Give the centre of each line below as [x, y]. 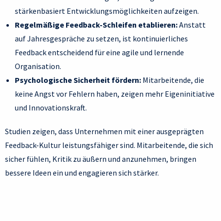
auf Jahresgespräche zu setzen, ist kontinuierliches [101, 39]
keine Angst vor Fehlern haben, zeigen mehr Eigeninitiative [115, 94]
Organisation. [38, 66]
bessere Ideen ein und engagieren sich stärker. [83, 173]
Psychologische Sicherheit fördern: [78, 80]
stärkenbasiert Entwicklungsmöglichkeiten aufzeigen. [107, 11]
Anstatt [192, 25]
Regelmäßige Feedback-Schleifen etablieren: [96, 25]
